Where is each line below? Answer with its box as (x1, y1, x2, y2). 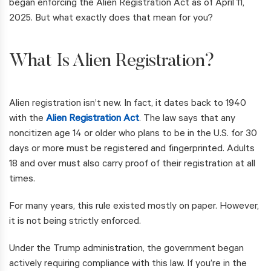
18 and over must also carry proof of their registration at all (9, 159, 255, 171)
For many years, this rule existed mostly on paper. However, (9, 201, 259, 213)
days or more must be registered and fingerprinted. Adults (9, 144, 255, 155)
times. (9, 174, 35, 186)
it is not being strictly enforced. (9, 217, 141, 228)
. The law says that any (139, 114, 235, 125)
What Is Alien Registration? (9, 53, 215, 71)
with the (9, 114, 46, 125)
